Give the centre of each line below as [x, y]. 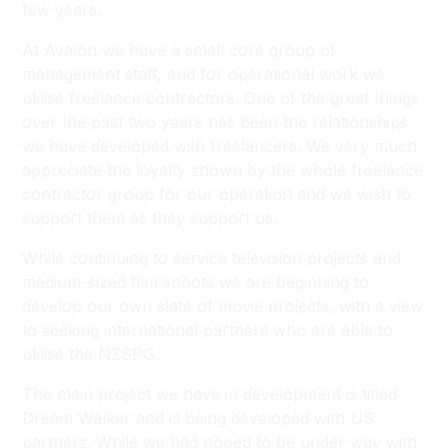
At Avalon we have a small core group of [179, 50]
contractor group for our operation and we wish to [217, 194]
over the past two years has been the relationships [215, 122]
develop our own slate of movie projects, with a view [223, 306]
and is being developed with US [253, 418]
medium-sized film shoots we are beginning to [196, 282]
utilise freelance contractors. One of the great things [221, 98]
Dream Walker [77, 418]
